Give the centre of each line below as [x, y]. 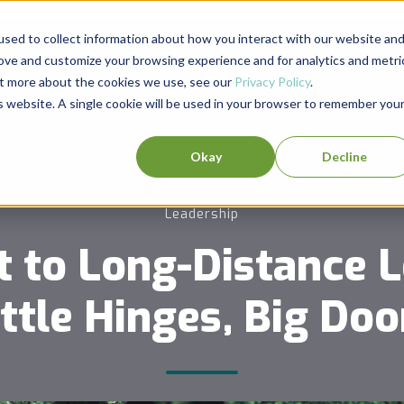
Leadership [202, 214]
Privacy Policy [272, 81]
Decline [345, 156]
